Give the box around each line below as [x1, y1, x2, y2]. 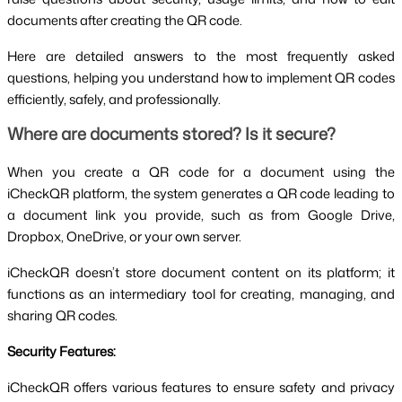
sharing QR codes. [7, 306, 118, 326]
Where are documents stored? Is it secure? [7, 122, 336, 146]
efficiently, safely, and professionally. [7, 90, 221, 109]
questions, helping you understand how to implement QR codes [7, 68, 395, 88]
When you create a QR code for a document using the [7, 162, 395, 182]
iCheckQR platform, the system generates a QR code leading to [7, 184, 395, 204]
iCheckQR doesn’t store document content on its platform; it [7, 263, 395, 283]
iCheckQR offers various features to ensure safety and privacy [7, 378, 395, 398]
